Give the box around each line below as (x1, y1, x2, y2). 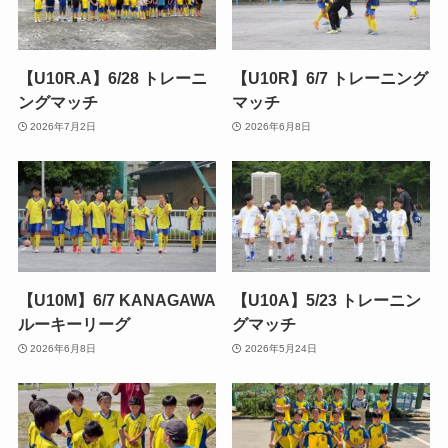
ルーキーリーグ (17, 315, 130, 334)
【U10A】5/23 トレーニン (232, 291, 422, 310)
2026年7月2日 (30, 120, 97, 132)
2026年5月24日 (244, 342, 317, 354)
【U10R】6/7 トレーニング (232, 69, 429, 88)
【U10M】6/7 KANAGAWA (17, 291, 216, 310)
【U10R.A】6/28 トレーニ (17, 69, 207, 88)
